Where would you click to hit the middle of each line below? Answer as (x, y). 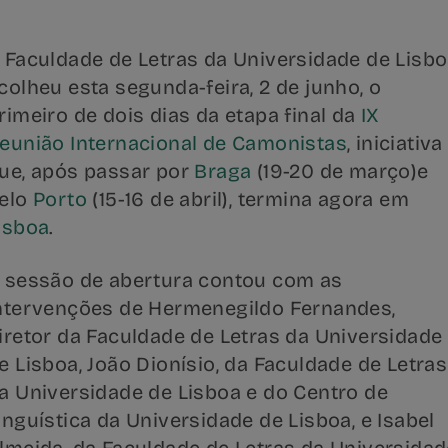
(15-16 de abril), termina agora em (248, 199)
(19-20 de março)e (340, 171)
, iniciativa (395, 143)
